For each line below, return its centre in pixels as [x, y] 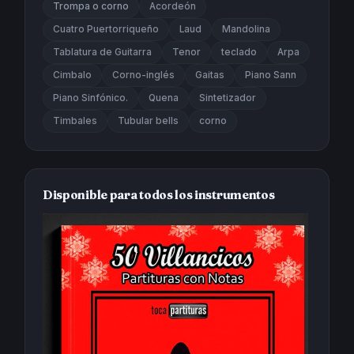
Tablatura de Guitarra [102, 52]
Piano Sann [271, 75]
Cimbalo [72, 75]
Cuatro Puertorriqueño [106, 29]
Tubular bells [148, 121]
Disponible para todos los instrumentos [159, 194]
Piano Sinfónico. [90, 98]
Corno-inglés [143, 75]
